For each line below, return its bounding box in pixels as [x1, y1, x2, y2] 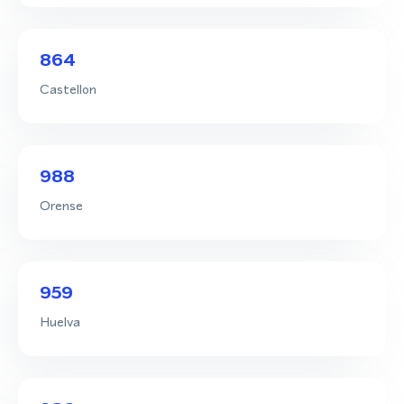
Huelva [40, 311, 80, 331]
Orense [40, 195, 83, 215]
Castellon [40, 78, 96, 98]
